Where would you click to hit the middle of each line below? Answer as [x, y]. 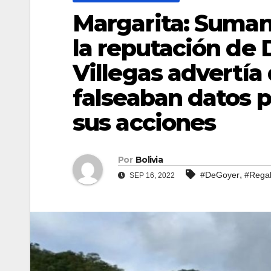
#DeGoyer [220, 175]
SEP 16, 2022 [151, 176]
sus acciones [144, 122]
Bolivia [149, 160]
